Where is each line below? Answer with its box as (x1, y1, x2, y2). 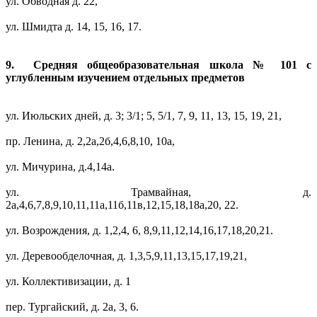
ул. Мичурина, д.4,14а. (6, 161, 115, 173)
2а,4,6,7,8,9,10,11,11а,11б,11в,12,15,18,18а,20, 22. (6, 199, 238, 212)
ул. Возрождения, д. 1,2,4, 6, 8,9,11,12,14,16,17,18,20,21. (6, 224, 273, 237)
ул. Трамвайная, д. (6, 186, 311, 199)
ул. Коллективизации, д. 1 (6, 275, 131, 288)
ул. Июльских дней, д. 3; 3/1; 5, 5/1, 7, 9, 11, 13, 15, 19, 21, (6, 110, 282, 122)
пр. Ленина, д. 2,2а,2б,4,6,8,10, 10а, (6, 135, 175, 148)
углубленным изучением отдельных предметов (6, 71, 245, 84)
